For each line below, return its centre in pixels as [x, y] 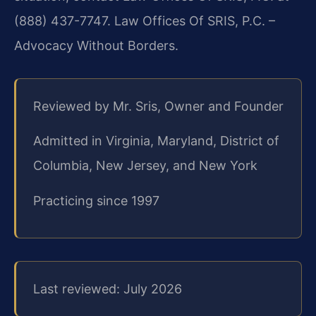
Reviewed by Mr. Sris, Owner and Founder [158, 106]
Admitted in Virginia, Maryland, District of [156, 141]
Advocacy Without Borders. [96, 46]
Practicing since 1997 [96, 200]
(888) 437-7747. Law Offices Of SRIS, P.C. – [145, 21]
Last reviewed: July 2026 [108, 288]
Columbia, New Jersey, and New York [145, 166]
